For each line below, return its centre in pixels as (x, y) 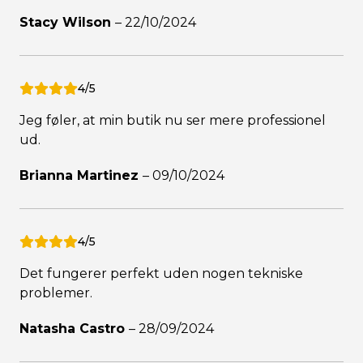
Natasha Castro (74, 329)
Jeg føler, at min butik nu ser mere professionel (173, 121)
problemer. (56, 293)
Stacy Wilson (67, 23)
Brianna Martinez (81, 176)
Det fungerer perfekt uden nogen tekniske (161, 274)
